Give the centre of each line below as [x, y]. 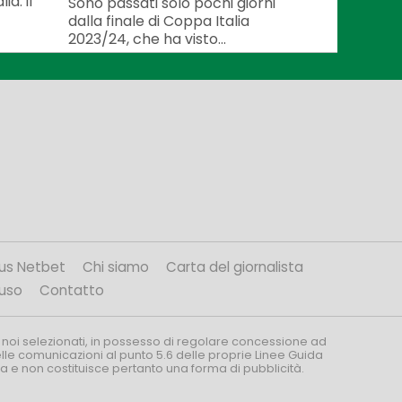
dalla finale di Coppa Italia [159, 21]
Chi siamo [116, 267]
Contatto [71, 291]
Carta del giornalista [235, 267]
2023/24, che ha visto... [147, 39]
